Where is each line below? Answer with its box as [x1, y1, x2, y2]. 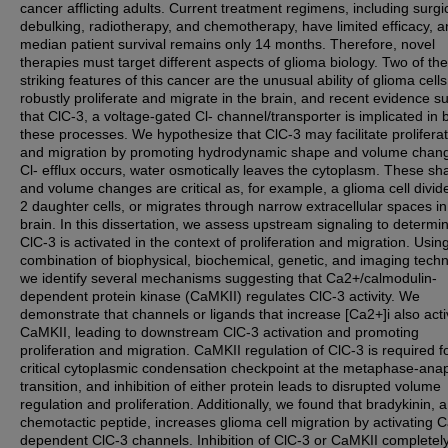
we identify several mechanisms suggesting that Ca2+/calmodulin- [20, 270, 437, 286]
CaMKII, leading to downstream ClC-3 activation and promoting [20, 324, 419, 340]
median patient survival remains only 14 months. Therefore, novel [20, 36, 435, 52]
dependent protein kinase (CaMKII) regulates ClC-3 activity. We [20, 288, 420, 304]
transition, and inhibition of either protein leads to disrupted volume [20, 378, 441, 394]
